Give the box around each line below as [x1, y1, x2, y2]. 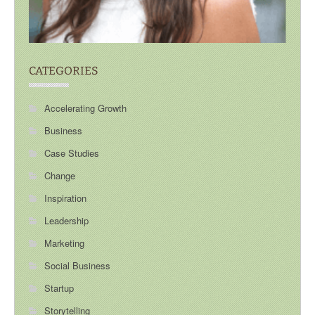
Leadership [44, 214, 89, 228]
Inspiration [44, 191, 86, 205]
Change [44, 169, 75, 183]
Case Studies [44, 146, 99, 160]
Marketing [44, 236, 84, 250]
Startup [44, 281, 74, 295]
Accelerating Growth [44, 101, 127, 115]
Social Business [44, 259, 110, 273]
